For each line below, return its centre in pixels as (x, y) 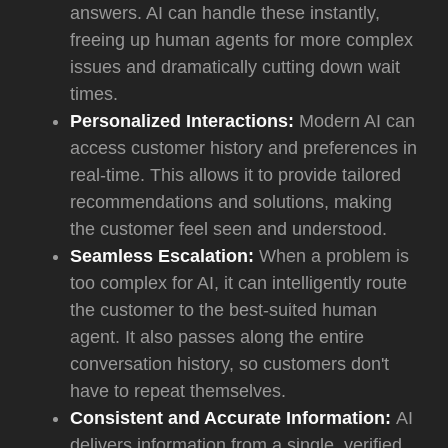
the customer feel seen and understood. (228, 229)
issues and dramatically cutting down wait (235, 67)
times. (94, 94)
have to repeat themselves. (178, 391)
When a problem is (331, 256)
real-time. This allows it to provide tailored (235, 175)
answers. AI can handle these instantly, (225, 13)
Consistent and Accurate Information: (233, 418)
